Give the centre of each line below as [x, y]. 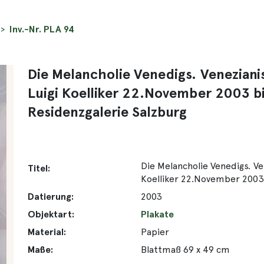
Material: [47, 232]
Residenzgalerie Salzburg [108, 111]
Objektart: [51, 214]
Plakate [158, 214]
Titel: [39, 168]
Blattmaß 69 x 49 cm [186, 249]
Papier [155, 232]
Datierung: [51, 196]
